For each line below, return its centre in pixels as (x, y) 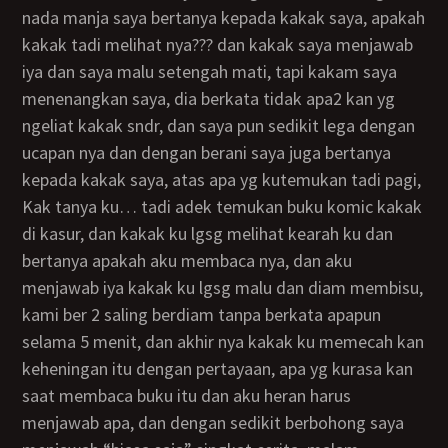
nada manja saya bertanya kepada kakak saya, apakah (224, 17)
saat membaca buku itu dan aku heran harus (187, 395)
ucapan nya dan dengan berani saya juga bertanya (207, 152)
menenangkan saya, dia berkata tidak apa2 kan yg (209, 98)
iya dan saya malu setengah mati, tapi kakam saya (210, 71)
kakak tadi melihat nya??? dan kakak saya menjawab (218, 44)
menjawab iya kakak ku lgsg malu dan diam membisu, (223, 287)
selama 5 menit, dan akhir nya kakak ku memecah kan (223, 341)
